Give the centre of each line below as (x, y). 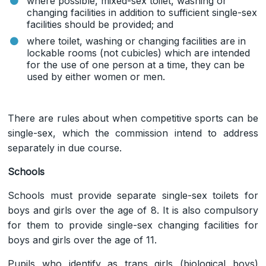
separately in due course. (65, 148)
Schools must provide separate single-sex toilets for (133, 195)
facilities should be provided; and (100, 24)
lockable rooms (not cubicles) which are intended (139, 53)
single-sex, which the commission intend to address (133, 133)
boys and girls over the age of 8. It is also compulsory (133, 210)
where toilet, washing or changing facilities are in (137, 41)
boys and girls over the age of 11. (83, 240)
